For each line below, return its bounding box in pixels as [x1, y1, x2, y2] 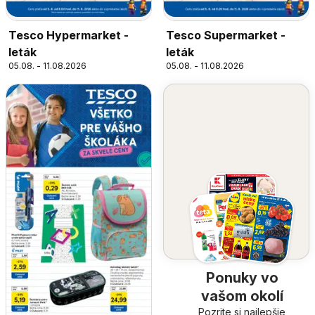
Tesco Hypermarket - [8, 28, 129, 43]
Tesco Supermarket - [166, 28, 285, 43]
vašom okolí [200, 287, 283, 304]
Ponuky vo [205, 269, 278, 286]
